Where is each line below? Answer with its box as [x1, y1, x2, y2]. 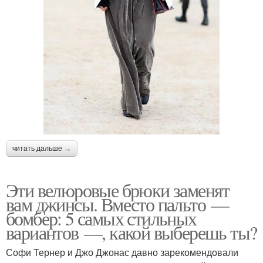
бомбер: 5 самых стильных [6, 205, 197, 231]
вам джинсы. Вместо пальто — [6, 191, 229, 217]
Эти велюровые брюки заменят [6, 177, 230, 203]
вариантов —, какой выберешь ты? [6, 219, 257, 245]
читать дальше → [12, 144, 71, 153]
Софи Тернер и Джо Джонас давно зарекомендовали [6, 245, 238, 259]
